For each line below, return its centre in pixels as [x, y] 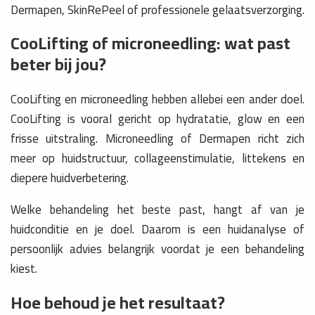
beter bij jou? [58, 65]
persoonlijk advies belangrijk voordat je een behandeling [157, 249]
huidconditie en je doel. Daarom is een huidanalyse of [157, 230]
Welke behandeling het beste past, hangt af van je [157, 210]
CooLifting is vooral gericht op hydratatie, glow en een [157, 119]
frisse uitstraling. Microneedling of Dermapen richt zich [157, 139]
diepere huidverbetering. [70, 178]
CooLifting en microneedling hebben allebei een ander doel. [157, 99]
